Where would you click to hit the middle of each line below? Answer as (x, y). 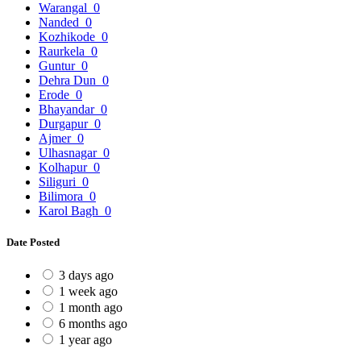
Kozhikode (68, 36)
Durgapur (65, 123)
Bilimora (62, 196)
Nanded (60, 22)
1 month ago (91, 308)
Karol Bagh (70, 210)
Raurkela (63, 51)
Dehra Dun (69, 80)
